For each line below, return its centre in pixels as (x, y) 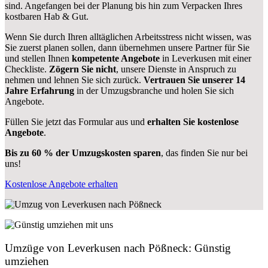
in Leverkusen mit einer (205, 59)
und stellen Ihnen (38, 59)
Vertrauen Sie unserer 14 (194, 80)
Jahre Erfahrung (39, 91)
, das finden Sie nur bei (204, 153)
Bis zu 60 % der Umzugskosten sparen (83, 153)
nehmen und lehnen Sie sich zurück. (74, 80)
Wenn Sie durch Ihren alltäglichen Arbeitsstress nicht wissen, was (128, 37)
